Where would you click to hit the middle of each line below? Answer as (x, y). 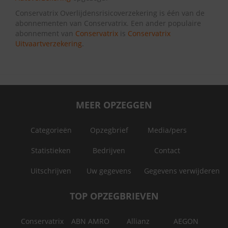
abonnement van (45, 33)
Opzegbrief (109, 130)
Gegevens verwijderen (182, 171)
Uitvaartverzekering (49, 44)
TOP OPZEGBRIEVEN (114, 196)
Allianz (138, 221)
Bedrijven (109, 150)
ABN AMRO (90, 221)
